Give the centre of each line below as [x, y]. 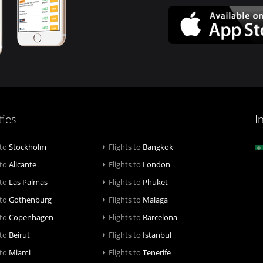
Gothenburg [29, 200]
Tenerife [156, 252]
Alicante [21, 164]
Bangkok [157, 147]
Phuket [155, 182]
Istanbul [156, 235]
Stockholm [26, 147]
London [156, 164]
